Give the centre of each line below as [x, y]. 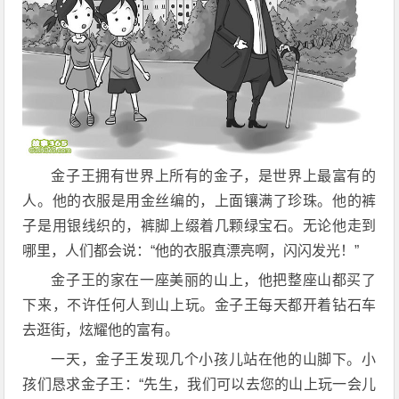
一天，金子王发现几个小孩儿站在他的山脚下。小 [214, 359]
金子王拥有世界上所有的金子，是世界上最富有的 [214, 175]
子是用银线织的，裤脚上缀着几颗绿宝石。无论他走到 [199, 225]
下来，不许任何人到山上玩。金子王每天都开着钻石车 [199, 305]
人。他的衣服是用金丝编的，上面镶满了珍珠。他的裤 [199, 200]
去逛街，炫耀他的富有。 [101, 330]
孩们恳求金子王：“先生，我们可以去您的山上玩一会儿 [199, 384]
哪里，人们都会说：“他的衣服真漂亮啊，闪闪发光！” [191, 250]
